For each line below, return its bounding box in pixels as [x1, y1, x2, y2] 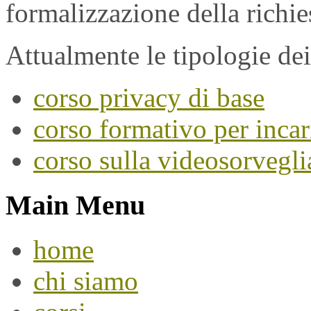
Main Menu [6, 189, 145, 221]
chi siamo [33, 266, 138, 296]
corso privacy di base [33, 82, 264, 112]
